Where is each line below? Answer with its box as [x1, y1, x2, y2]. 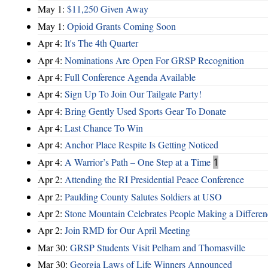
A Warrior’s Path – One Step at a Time [65, 155, 211, 168]
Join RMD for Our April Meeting [65, 224, 190, 237]
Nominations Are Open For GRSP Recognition [65, 53, 244, 66]
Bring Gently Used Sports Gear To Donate [65, 104, 226, 117]
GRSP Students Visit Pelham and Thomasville [70, 240, 245, 254]
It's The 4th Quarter [65, 36, 138, 50]
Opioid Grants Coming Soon [67, 19, 176, 32]
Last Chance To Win [65, 121, 143, 135]
